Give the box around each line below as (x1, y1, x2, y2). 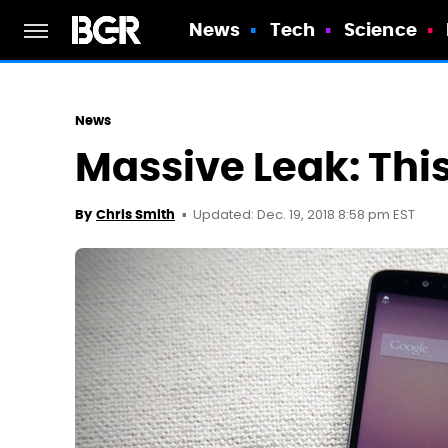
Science (344, 18, 417, 41)
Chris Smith (96, 206, 175, 223)
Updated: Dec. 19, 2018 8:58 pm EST (193, 205, 415, 226)
